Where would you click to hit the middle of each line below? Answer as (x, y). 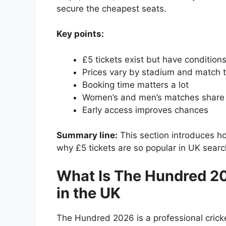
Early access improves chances (145, 110)
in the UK (89, 193)
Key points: (80, 34)
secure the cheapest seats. (111, 8)
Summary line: (87, 135)
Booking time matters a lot (135, 84)
